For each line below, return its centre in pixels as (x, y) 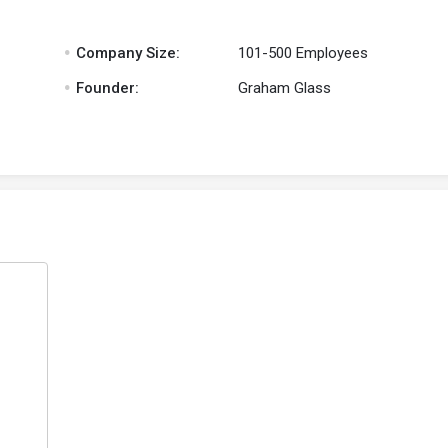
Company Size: (125, 53)
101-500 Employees (303, 53)
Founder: (105, 88)
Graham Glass (285, 88)
